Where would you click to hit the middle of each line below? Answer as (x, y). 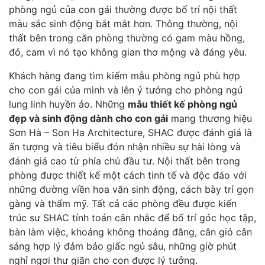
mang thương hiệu (210, 118)
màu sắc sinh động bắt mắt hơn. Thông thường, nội (123, 23)
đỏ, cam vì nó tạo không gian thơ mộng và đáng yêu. (128, 52)
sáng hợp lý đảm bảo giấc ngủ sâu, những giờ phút (123, 246)
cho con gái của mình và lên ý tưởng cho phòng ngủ (126, 90)
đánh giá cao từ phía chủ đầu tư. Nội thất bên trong (125, 161)
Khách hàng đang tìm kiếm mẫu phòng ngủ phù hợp (125, 75)
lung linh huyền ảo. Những (68, 104)
